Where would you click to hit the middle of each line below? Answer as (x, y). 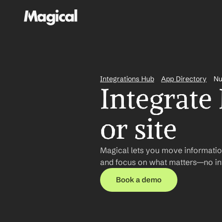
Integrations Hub (127, 79)
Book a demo (139, 180)
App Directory (184, 79)
